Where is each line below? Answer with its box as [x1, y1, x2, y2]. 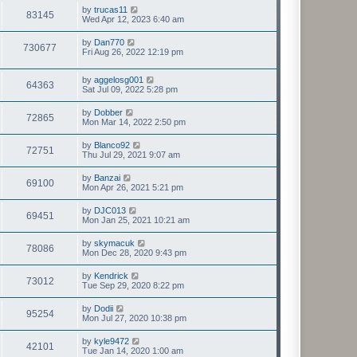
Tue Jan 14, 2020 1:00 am [82, 345, 183, 355]
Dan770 [94, 37, 124, 47]
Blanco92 [94, 139, 130, 150]
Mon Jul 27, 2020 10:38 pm [82, 312, 186, 323]
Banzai [94, 172, 120, 182]
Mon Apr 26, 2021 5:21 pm [82, 182, 183, 192]
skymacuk [94, 237, 135, 248]
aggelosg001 [94, 74, 143, 84]
